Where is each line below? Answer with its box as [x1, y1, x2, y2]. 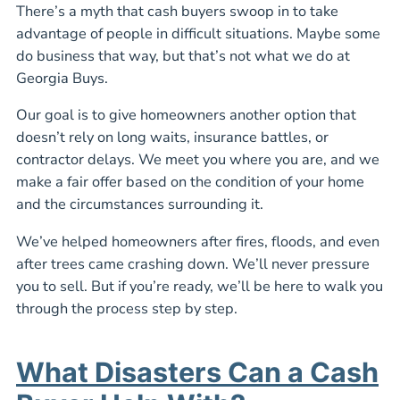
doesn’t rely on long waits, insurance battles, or [16, 127, 329, 148]
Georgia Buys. [16, 67, 108, 88]
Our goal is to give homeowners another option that [16, 104, 356, 126]
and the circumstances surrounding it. [16, 194, 263, 215]
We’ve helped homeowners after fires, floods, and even [16, 230, 379, 252]
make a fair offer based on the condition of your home [16, 171, 364, 193]
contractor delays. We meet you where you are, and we [16, 149, 379, 171]
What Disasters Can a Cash [16, 355, 379, 389]
